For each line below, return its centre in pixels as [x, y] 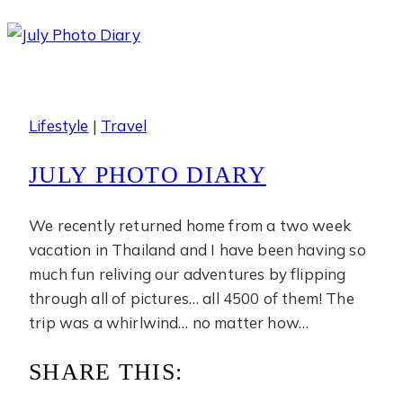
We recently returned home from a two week [190, 225]
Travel [124, 125]
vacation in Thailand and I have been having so [197, 249]
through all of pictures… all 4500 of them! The [192, 298]
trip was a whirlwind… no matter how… [169, 322]
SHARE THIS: [106, 372]
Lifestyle [59, 125]
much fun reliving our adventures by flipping [188, 273]
